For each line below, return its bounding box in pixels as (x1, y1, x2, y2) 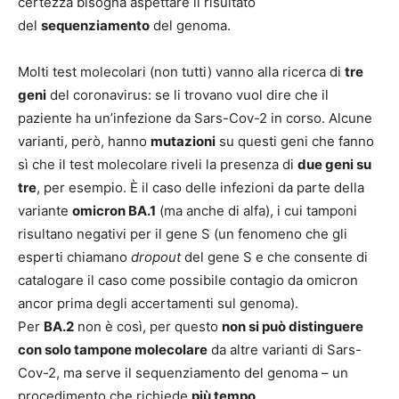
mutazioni (151, 132, 216, 150)
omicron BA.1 (72, 201, 156, 219)
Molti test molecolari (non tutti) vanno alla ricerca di (18, 62, 345, 80)
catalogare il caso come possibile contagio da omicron (18, 271, 358, 289)
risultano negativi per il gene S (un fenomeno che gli (18, 224, 347, 242)
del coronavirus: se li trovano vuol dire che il (46, 85, 329, 103)
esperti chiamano (18, 248, 131, 265)
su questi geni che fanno (216, 132, 374, 150)
